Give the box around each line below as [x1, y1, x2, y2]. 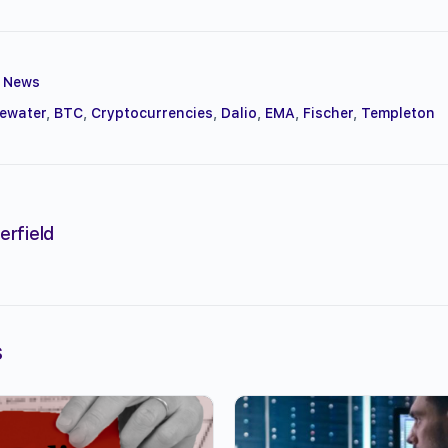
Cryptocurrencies [91, 104, 213, 121]
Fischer [303, 104, 353, 121]
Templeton [361, 104, 435, 121]
